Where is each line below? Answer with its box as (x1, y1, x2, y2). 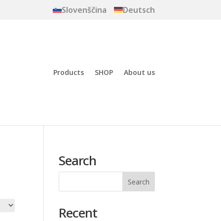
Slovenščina (61, 4, 107, 15)
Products (53, 68, 84, 77)
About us (123, 68, 155, 77)
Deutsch (122, 4, 155, 15)
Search (59, 151, 97, 169)
